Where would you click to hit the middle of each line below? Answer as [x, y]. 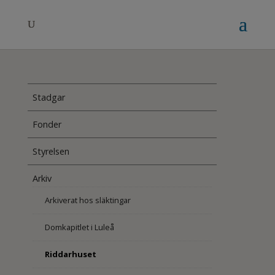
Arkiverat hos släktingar [87, 200]
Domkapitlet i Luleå [79, 227]
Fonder [47, 124]
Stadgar [48, 97]
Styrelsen [51, 151]
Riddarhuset [70, 254]
